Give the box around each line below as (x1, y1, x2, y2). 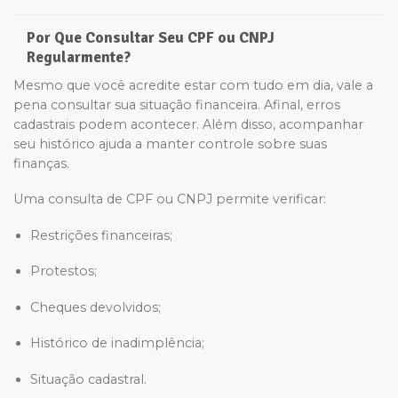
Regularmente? (27, 48, 131, 68)
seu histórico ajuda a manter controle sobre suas (13, 135, 327, 152)
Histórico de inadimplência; (29, 335, 204, 352)
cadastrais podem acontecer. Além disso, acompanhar (13, 115, 363, 132)
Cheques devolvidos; (29, 298, 161, 315)
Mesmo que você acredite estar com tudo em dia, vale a (13, 76, 373, 93)
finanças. (13, 155, 69, 171)
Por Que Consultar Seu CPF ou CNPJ (27, 28, 275, 48)
